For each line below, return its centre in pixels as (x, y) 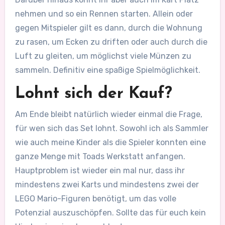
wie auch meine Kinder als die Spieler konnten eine (110, 143)
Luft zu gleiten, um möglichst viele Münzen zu (103, 56)
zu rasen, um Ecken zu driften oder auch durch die (111, 42)
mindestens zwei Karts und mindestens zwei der (107, 185)
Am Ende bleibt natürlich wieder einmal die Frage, (108, 115)
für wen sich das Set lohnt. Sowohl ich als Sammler (111, 129)
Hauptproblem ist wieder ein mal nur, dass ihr (100, 171)
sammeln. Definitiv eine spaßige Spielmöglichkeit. (107, 70)
